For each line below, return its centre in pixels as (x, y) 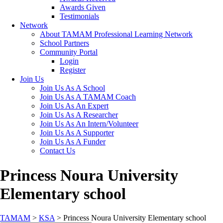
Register (73, 70)
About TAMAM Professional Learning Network (116, 34)
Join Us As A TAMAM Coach (88, 97)
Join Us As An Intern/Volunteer (89, 124)
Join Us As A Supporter (77, 133)
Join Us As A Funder (73, 142)
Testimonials (79, 16)
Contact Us (57, 151)
